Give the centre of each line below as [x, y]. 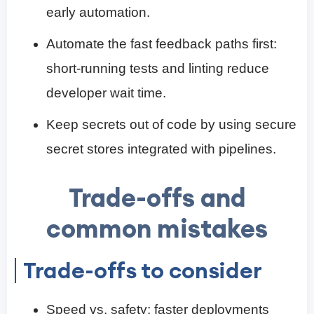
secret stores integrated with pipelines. [161, 149]
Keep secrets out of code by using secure [171, 125]
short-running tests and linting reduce [158, 69]
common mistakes [157, 229]
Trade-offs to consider [143, 271]
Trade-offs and [157, 198]
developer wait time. [106, 93]
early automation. [98, 13]
